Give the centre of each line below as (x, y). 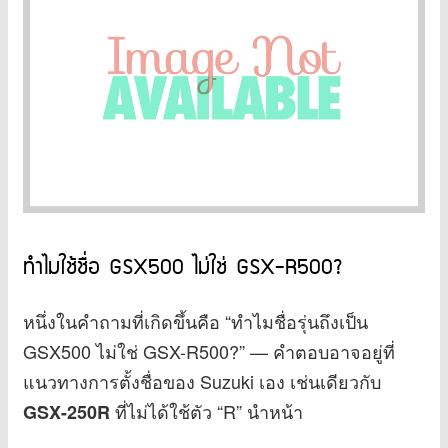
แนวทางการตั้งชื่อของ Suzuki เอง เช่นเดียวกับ (202, 380)
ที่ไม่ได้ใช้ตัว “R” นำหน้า (206, 410)
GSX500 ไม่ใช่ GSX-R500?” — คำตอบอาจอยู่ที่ (209, 350)
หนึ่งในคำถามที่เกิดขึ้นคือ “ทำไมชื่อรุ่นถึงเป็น (195, 320)
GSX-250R (66, 411)
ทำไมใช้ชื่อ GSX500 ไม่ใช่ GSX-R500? (183, 267)
